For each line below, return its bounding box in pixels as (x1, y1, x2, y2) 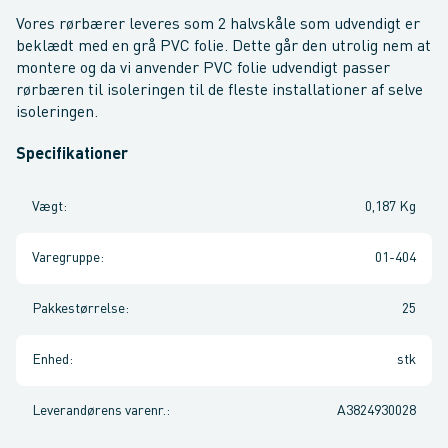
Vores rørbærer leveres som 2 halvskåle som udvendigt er (16, 17, 420, 33)
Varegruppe (32, 251, 100, 265)
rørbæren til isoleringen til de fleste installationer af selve (16, 83, 423, 99)
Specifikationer (16, 147, 128, 163)
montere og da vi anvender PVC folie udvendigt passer (16, 61, 390, 77)
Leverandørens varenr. (32, 404, 166, 418)
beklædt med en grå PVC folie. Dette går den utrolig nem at (16, 39, 431, 55)
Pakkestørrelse (32, 302, 125, 316)
